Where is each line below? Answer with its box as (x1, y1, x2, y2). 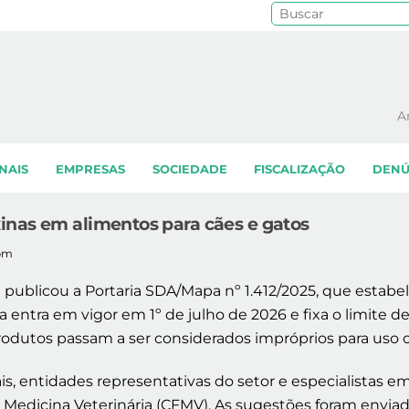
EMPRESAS (56, 163, 125, 177)
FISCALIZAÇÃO (254, 163, 346, 177)
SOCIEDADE (152, 163, 227, 177)
